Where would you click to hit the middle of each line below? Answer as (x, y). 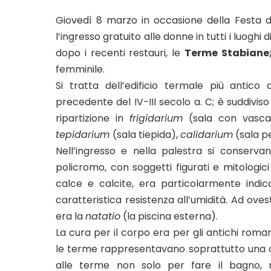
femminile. (80, 70)
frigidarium (156, 119)
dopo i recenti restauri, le (120, 53)
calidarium (207, 135)
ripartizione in (93, 119)
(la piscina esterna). (169, 217)
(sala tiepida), (146, 135)
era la (70, 217)
